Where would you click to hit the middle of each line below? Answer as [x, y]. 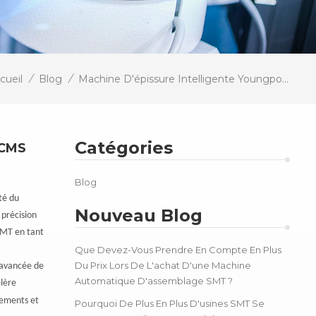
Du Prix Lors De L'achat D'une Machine [163, 265]
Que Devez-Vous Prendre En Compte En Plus [178, 249]
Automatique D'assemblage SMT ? [154, 280]
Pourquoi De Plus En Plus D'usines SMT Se [170, 303]
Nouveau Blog [139, 215]
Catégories [124, 147]
